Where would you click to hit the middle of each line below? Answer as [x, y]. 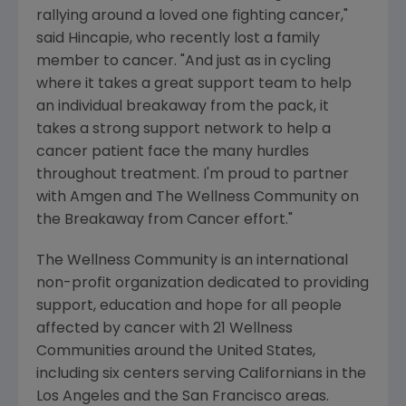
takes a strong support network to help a [184, 130]
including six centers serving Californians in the [201, 374]
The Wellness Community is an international [192, 261]
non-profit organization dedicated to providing [203, 284]
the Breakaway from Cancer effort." [164, 220]
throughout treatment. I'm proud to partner [193, 175]
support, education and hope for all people [189, 306]
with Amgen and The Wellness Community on [198, 198]
